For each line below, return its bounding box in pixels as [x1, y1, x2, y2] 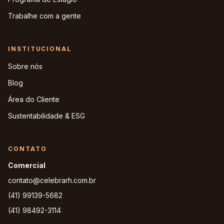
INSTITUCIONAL [8, 45, 71, 52]
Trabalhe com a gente [8, 11, 81, 20]
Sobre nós [8, 62, 42, 70]
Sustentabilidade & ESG [8, 111, 85, 120]
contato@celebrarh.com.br [8, 176, 96, 184]
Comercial [8, 161, 45, 169]
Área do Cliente [8, 95, 59, 103]
